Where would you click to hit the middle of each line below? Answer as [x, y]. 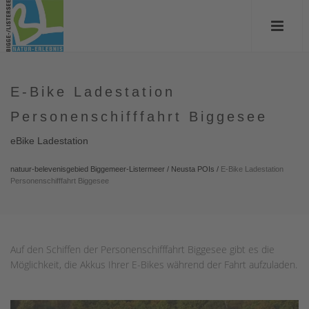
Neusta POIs [193, 169]
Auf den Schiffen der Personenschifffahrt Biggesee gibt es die [142, 249]
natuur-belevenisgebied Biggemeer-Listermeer [88, 169]
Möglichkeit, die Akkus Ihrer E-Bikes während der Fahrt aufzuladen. [154, 265]
